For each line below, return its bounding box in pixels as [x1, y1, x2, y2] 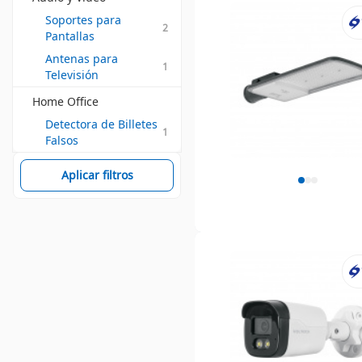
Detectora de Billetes [45, 116, 158, 132]
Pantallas [45, 28, 95, 44]
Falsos [45, 133, 78, 148]
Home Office [32, 94, 99, 109]
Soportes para [45, 12, 121, 27]
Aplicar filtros [61, 167, 133, 183]
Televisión [45, 67, 99, 82]
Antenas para [45, 51, 118, 66]
